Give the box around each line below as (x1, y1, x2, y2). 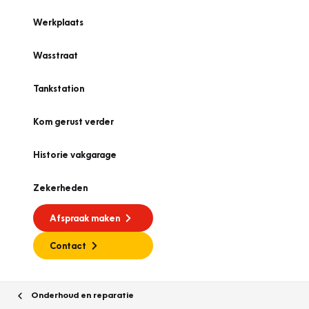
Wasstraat (33, 50, 78, 61)
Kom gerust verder (33, 116, 114, 127)
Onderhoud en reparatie (29, 289, 134, 300)
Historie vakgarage (33, 149, 117, 160)
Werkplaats (33, 17, 83, 28)
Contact (50, 240, 86, 251)
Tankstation (33, 83, 84, 94)
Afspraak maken (50, 212, 120, 223)
